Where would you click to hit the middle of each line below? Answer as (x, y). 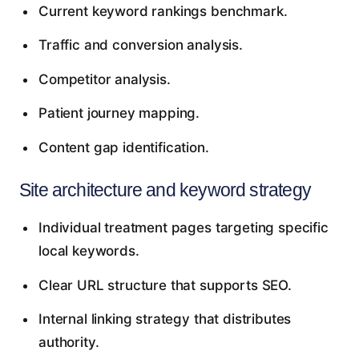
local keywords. (89, 250)
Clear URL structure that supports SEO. (165, 285)
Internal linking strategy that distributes (165, 319)
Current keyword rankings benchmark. (163, 11)
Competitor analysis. (104, 79)
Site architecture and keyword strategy (165, 190)
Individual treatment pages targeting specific (183, 227)
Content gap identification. (123, 147)
